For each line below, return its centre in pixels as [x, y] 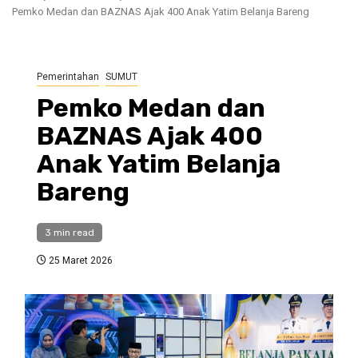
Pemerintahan [68, 77]
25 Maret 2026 [80, 261]
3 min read [70, 233]
